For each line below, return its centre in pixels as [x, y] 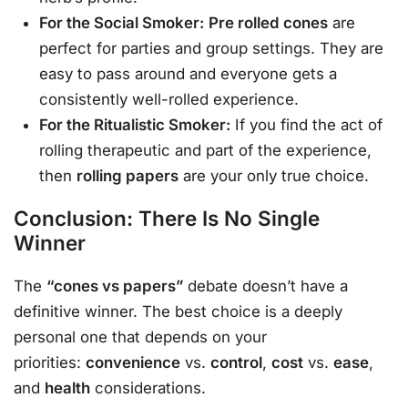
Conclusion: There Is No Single [167, 218]
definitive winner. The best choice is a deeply [178, 312]
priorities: [50, 363]
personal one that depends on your [140, 337]
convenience [133, 363]
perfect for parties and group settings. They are [212, 48]
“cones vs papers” [115, 286]
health [67, 388]
